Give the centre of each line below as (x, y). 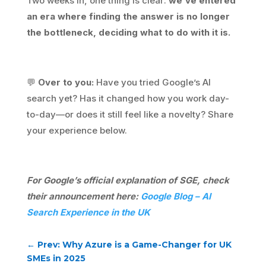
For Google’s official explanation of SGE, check (128, 180)
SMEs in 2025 (56, 258)
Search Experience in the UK (88, 212)
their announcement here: (83, 196)
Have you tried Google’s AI (152, 82)
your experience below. (77, 130)
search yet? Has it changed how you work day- (128, 98)
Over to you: (66, 82)
